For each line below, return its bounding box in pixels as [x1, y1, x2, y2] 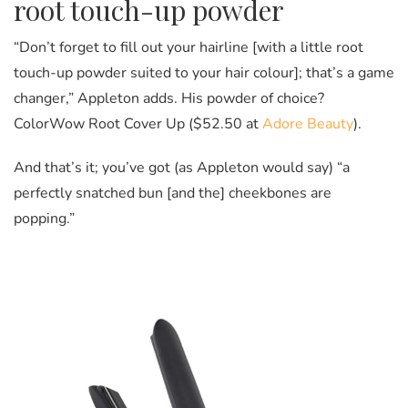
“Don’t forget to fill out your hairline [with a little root [14, 37, 363, 58]
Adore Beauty [262, 114, 353, 135]
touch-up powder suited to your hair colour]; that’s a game [14, 63, 394, 84]
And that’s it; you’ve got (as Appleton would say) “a [14, 158, 350, 178]
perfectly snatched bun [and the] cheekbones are [14, 183, 331, 204]
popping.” [14, 209, 75, 229]
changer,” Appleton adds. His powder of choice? [14, 88, 324, 109]
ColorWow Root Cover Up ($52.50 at [14, 114, 262, 135]
